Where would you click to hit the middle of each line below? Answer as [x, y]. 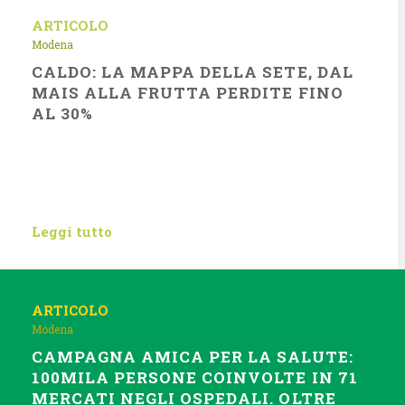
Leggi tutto [72, 231]
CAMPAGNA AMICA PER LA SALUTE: [193, 357]
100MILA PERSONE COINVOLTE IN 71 [195, 377]
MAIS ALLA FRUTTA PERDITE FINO [188, 93]
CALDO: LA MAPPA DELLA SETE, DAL [193, 72]
